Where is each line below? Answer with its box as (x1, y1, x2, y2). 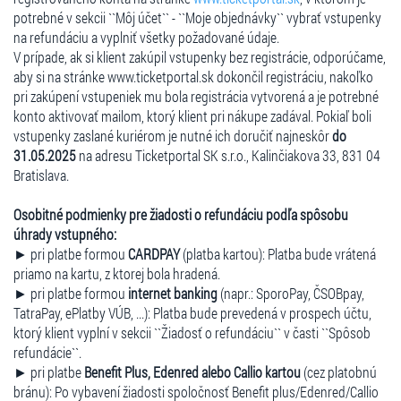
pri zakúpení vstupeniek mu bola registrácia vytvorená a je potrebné (13, 86, 379, 106)
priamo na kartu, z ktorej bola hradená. (13, 263, 220, 283)
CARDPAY (128, 243, 180, 263)
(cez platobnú (301, 362, 377, 381)
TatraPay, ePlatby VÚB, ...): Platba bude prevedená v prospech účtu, (13, 303, 371, 322)
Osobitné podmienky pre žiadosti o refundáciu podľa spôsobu (13, 204, 348, 224)
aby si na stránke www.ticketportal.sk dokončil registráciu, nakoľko (13, 66, 373, 86)
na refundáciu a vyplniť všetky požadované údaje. (13, 27, 279, 47)
